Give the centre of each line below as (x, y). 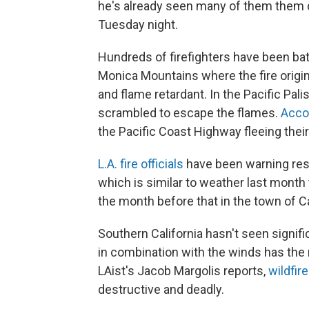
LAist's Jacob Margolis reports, (183, 271)
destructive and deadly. (161, 289)
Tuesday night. (138, 24)
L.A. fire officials (141, 164)
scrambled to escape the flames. (189, 113)
